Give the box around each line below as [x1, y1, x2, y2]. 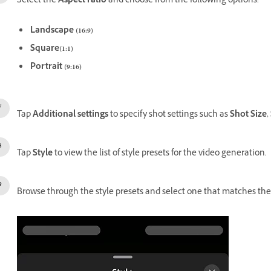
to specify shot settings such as [108, 108, 230, 122]
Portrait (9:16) [30, 60, 82, 74]
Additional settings [33, 108, 108, 122]
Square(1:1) [30, 42, 73, 56]
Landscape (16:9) [30, 24, 93, 38]
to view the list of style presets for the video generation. [53, 146, 267, 161]
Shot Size [230, 108, 267, 122]
